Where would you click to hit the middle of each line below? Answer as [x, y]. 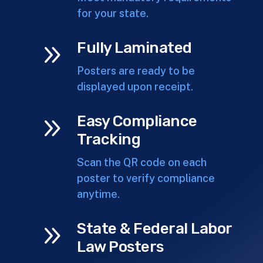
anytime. [99, 194]
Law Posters [120, 247]
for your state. [113, 14]
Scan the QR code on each [142, 163]
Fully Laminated [134, 48]
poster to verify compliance [146, 178]
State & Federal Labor [154, 229]
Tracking [109, 140]
